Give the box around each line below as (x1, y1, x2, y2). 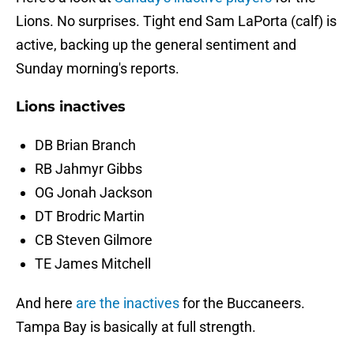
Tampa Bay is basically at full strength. (16, 318, 256, 336)
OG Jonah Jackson (35, 184, 153, 201)
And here (16, 295, 76, 312)
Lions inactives (16, 98, 126, 116)
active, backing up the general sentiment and (16, 36, 296, 54)
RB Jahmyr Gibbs (35, 160, 142, 178)
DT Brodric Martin (35, 208, 145, 225)
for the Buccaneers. (183, 295, 305, 312)
